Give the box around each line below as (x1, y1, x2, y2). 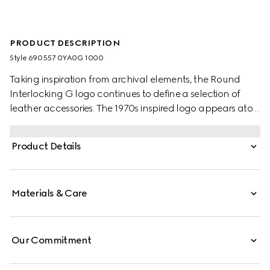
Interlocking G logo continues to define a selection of (10, 88, 240, 99)
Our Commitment (11, 234, 92, 246)
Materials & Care (11, 187, 87, 199)
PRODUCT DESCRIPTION (10, 38, 120, 48)
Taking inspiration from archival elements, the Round (10, 74, 240, 85)
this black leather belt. (10, 117, 107, 128)
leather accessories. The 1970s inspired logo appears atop (10, 102, 259, 114)
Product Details (11, 140, 81, 152)
